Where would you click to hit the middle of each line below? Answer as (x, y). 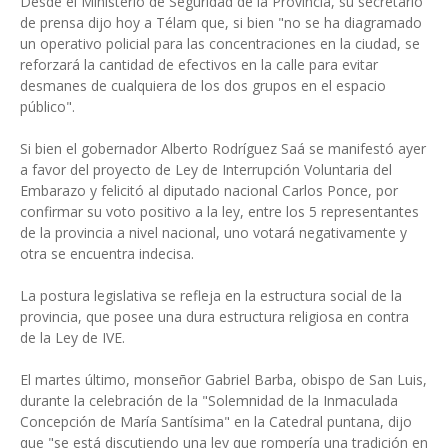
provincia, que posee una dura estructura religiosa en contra (214, 316)
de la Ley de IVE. (72, 337)
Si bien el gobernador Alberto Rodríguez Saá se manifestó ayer (223, 148)
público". (47, 106)
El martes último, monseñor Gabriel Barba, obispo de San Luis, (223, 379)
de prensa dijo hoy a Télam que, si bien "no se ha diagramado (221, 22)
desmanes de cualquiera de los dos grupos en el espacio (203, 85)
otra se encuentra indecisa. (107, 253)
